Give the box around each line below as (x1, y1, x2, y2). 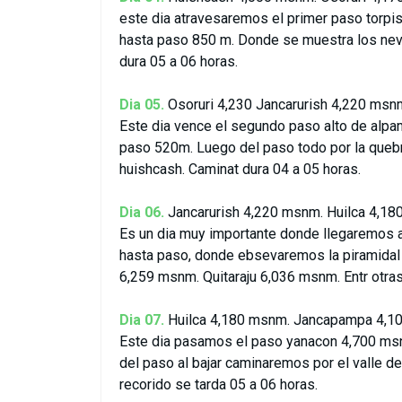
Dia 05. (119, 96, 164, 113)
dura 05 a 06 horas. (119, 53, 238, 70)
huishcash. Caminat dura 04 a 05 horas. (119, 161, 361, 178)
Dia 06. (119, 204, 164, 221)
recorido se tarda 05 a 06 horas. (119, 376, 318, 393)
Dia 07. (119, 311, 164, 328)
